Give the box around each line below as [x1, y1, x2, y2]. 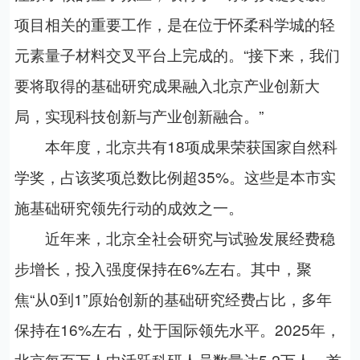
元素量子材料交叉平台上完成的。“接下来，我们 [14, 43, 340, 66]
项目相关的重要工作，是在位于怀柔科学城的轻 [14, 13, 335, 35]
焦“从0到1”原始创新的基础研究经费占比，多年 [14, 288, 332, 310]
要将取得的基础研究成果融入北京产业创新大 [14, 74, 320, 96]
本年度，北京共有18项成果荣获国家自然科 [14, 135, 337, 157]
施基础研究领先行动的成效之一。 [14, 196, 243, 219]
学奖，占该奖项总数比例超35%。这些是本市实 [14, 166, 336, 188]
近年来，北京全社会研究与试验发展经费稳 [14, 227, 335, 249]
